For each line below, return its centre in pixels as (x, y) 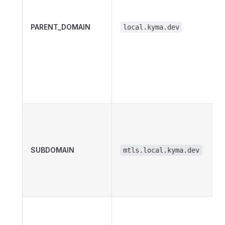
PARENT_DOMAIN (61, 27)
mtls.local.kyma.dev (161, 150)
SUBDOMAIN (52, 150)
